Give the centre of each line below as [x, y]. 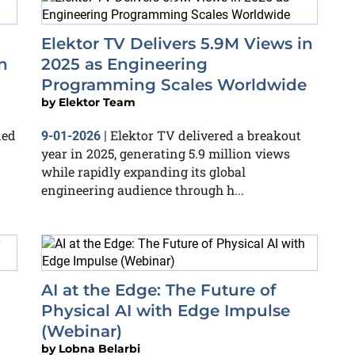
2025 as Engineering [124, 64]
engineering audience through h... [143, 190]
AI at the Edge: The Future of [158, 290]
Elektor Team [97, 102]
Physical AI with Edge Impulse [166, 311]
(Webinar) [82, 331]
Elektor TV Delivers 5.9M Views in [177, 44]
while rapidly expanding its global [143, 172]
